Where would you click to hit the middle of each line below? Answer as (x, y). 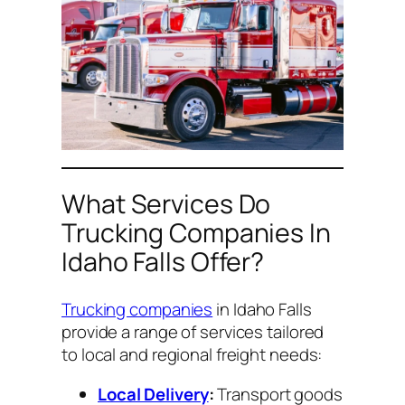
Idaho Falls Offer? (163, 262)
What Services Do (166, 204)
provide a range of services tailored (193, 332)
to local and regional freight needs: (192, 355)
